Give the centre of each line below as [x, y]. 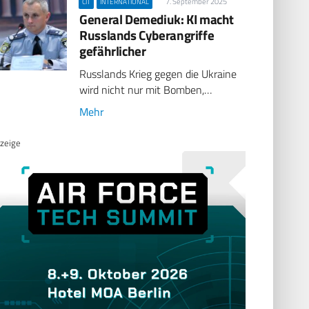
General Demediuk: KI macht [157, 19]
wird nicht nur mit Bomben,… [146, 90]
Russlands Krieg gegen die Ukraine [158, 74]
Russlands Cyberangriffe [147, 34]
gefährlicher [113, 50]
